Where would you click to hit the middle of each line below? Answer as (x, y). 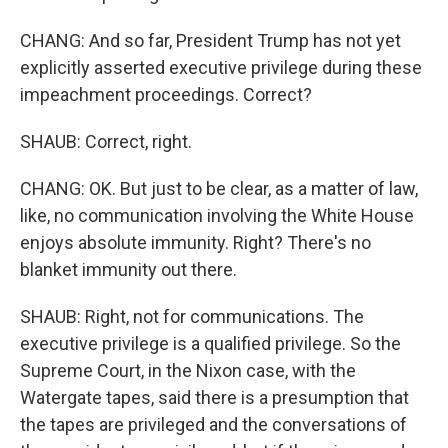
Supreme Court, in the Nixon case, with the (188, 371)
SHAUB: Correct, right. (106, 142)
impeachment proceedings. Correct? (166, 95)
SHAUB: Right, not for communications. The (192, 317)
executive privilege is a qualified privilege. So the (210, 344)
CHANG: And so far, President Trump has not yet (210, 41)
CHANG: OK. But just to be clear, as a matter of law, (219, 189)
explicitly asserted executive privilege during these (221, 68)
